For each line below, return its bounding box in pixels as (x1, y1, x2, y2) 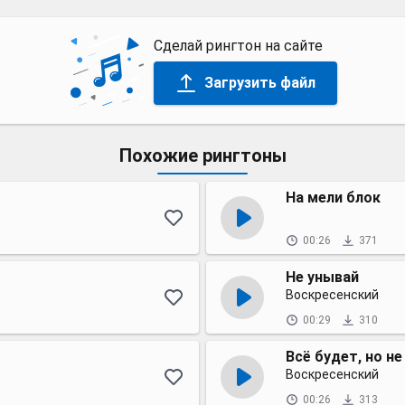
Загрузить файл (203, 73, 316, 91)
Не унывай (286, 268, 359, 286)
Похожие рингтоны (118, 145, 287, 166)
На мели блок (286, 189, 381, 206)
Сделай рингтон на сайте (153, 36, 323, 54)
